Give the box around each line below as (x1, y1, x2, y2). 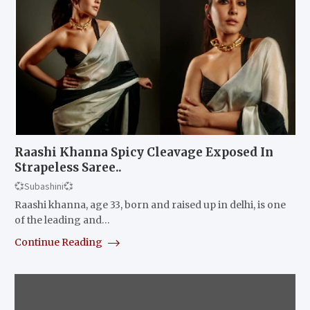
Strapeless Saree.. (14, 159, 122, 175)
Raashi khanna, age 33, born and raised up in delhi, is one (14, 198, 286, 211)
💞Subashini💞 (14, 179, 73, 192)
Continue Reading (14, 235, 104, 248)
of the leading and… (14, 213, 110, 226)
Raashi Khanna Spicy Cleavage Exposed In (14, 144, 273, 160)
